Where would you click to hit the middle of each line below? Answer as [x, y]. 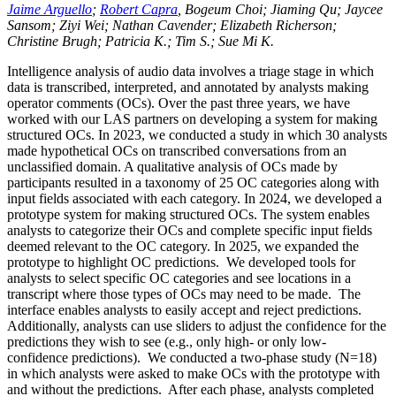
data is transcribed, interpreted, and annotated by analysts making [188, 87]
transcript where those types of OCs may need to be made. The [184, 293]
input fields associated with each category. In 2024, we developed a [194, 198]
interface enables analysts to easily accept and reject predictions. [186, 309]
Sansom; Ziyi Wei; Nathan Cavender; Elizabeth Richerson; [172, 25]
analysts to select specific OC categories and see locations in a [179, 278]
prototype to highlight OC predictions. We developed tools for [181, 262]
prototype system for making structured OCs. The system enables [188, 214]
